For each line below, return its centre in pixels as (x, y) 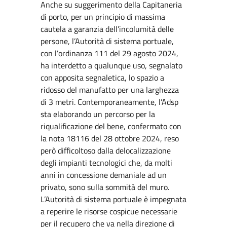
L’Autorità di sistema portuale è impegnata (113, 199)
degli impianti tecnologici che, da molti (106, 163)
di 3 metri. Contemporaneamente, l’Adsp (109, 102)
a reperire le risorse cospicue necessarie (109, 211)
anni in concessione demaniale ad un (104, 175)
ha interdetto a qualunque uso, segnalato (111, 65)
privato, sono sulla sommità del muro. (105, 187)
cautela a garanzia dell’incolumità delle (107, 29)
